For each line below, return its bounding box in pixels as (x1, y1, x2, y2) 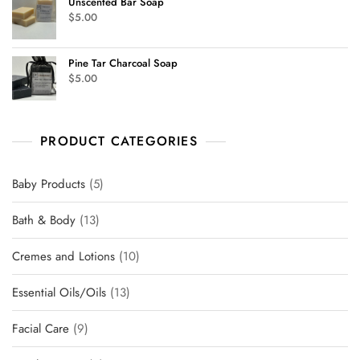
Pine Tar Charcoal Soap (68, 55, 178, 71)
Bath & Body (12, 211, 76, 229)
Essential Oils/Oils (12, 283, 106, 301)
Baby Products (12, 174, 85, 193)
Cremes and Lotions (12, 247, 115, 265)
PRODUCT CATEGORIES (40, 131, 198, 150)
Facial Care (12, 319, 69, 337)
